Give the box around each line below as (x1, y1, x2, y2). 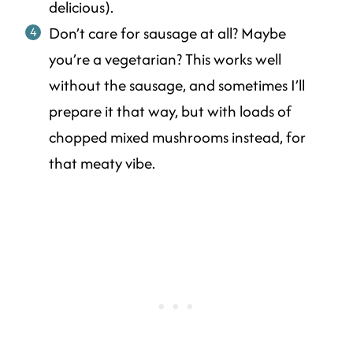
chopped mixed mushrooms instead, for (49, 126, 306, 149)
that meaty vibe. (49, 152, 155, 175)
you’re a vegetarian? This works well (49, 48, 281, 71)
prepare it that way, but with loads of (49, 100, 292, 123)
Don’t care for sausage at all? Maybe (49, 22, 286, 45)
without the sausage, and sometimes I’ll (49, 74, 305, 97)
